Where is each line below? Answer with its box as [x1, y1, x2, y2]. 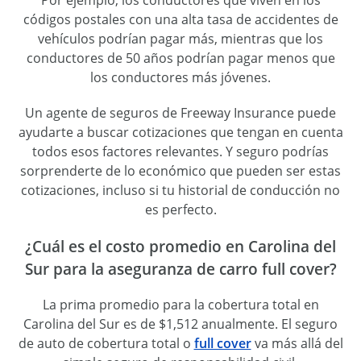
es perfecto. [144, 200, 217, 218]
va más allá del [251, 334, 343, 353]
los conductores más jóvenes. [90, 68, 271, 86]
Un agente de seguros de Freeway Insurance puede [25, 103, 336, 122]
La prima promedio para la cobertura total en [42, 296, 319, 314]
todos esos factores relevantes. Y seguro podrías [32, 142, 329, 160]
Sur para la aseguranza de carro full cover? [24, 258, 337, 279]
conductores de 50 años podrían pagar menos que [26, 48, 335, 67]
